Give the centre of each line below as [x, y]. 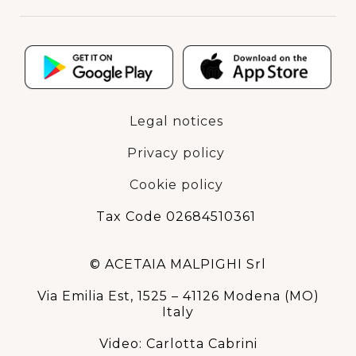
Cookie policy [176, 185]
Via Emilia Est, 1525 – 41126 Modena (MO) [178, 296]
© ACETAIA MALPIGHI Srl [178, 265]
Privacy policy [176, 153]
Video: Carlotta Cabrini [178, 344]
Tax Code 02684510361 [176, 217]
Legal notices [176, 122]
